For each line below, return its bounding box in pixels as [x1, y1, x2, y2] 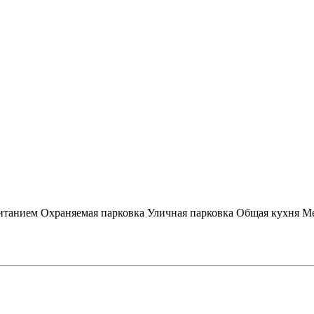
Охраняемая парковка [41, 206, 144, 219]
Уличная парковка [147, 206, 233, 219]
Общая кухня [236, 206, 299, 219]
